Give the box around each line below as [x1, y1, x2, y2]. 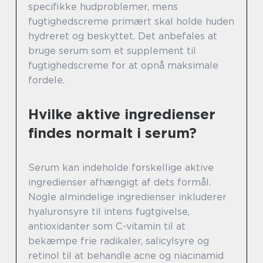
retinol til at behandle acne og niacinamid [28, 250, 224, 262]
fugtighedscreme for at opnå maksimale [28, 60, 218, 72]
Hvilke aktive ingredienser [28, 106, 215, 123]
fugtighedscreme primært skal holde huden [28, 16, 234, 28]
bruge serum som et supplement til [28, 45, 196, 57]
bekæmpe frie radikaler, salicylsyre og [28, 235, 209, 247]
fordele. [28, 75, 65, 86]
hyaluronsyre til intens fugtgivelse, [28, 206, 190, 218]
